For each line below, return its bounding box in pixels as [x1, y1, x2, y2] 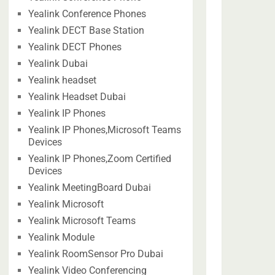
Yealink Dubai [28, 58, 88, 69]
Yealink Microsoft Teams [28, 215, 136, 227]
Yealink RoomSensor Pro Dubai [28, 248, 164, 260]
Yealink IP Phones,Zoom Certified [28, 153, 172, 165]
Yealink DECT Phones [28, 41, 122, 53]
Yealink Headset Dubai [28, 91, 126, 103]
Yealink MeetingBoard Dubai [28, 182, 152, 193]
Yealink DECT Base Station [28, 25, 145, 36]
